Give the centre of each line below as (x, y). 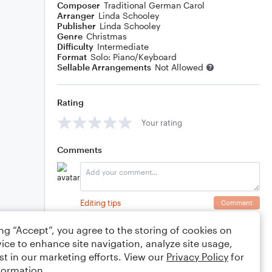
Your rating (162, 122)
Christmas (107, 36)
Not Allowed (179, 67)
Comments (80, 150)
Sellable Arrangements (104, 67)
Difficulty (75, 46)
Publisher (76, 26)
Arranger (76, 15)
